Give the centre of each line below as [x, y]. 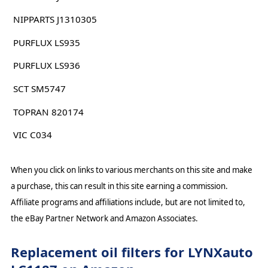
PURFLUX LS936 [46, 66]
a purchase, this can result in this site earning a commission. [119, 186]
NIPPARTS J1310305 [55, 19]
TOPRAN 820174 [48, 112]
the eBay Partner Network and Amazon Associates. [104, 218]
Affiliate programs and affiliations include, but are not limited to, [128, 202]
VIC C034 [32, 135]
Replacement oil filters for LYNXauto [132, 252]
